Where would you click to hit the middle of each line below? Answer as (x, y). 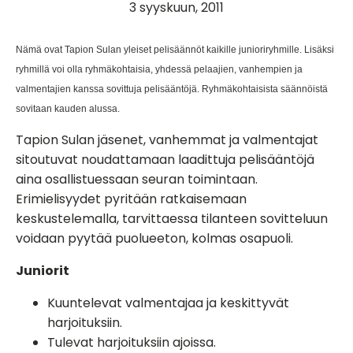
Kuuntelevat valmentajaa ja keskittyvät (168, 303)
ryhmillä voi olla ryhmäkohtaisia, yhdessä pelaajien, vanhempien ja (159, 69)
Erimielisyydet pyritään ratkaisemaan (131, 199)
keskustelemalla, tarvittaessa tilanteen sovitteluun (172, 219)
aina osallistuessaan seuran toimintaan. (137, 179)
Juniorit (43, 271)
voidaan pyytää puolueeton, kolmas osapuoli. (154, 238)
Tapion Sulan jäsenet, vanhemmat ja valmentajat (167, 140)
